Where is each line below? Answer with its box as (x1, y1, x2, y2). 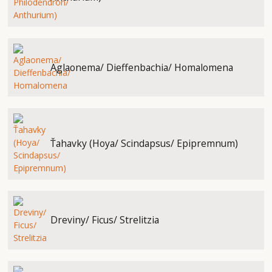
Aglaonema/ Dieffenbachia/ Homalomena (50, 60, 233, 74)
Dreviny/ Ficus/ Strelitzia (50, 213, 159, 227)
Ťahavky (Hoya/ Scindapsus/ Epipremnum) (50, 137, 238, 151)
